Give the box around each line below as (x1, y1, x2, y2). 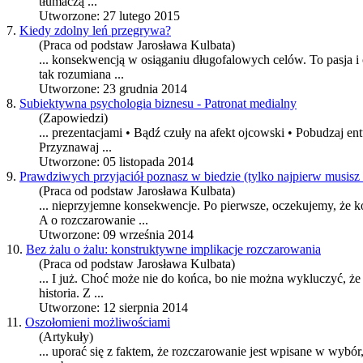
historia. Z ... (39, 286, 104, 301)
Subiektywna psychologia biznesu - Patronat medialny (19, 96, 297, 111)
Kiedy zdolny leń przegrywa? (19, 23, 171, 38)
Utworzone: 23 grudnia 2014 (39, 82, 187, 96)
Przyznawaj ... (39, 140, 112, 155)
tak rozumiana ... (39, 67, 124, 82)
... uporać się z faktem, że (39, 344, 172, 359)
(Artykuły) (39, 330, 93, 344)
